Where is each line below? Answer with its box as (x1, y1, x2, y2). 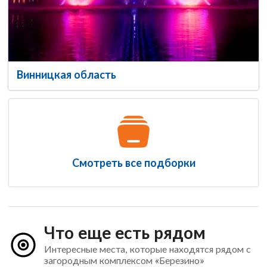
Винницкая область (17, 67, 116, 81)
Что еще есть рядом (44, 222, 206, 243)
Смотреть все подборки (72, 156, 195, 169)
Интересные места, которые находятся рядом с (44, 243, 251, 254)
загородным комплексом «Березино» (44, 254, 204, 266)
